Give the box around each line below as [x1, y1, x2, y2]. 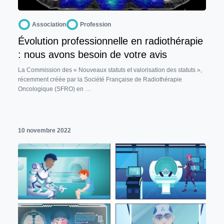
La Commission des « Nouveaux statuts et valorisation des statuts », [18, 66, 202, 73]
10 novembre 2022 [18, 126, 71, 134]
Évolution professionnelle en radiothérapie [18, 35, 203, 46]
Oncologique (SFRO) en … [18, 85, 91, 92]
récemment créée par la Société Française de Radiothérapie [18, 75, 182, 83]
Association [32, 20, 66, 28]
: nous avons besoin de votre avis [18, 48, 167, 60]
